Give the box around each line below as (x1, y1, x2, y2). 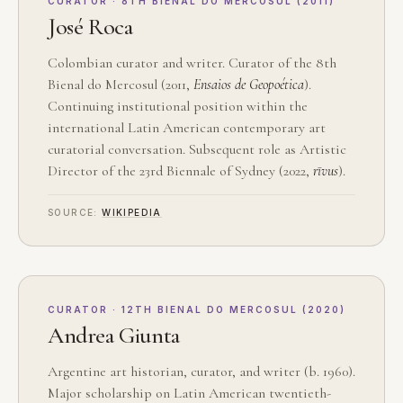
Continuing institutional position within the (48, 97, 308, 116)
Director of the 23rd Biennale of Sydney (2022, (48, 162, 313, 181)
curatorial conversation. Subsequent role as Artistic (48, 140, 346, 159)
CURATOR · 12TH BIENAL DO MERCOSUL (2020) (48, 304, 345, 316)
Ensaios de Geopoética (193, 76, 304, 94)
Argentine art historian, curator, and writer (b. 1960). (48, 363, 355, 381)
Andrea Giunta (48, 321, 180, 350)
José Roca (48, 13, 133, 41)
